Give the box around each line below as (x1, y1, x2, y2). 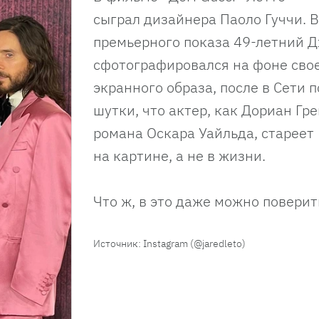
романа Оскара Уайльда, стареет (93, 122, 314, 142)
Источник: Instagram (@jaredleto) (93, 236, 246, 250)
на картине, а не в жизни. (93, 145, 269, 165)
